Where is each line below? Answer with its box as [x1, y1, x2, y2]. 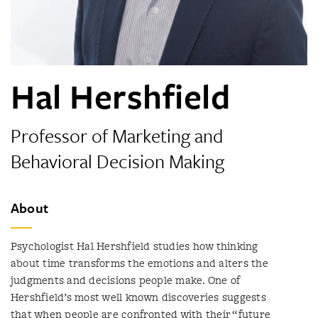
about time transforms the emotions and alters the [11, 256, 268, 270]
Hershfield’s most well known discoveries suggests [11, 290, 266, 305]
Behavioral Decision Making [11, 148, 224, 175]
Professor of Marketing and [11, 122, 223, 149]
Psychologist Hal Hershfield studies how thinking [11, 238, 258, 253]
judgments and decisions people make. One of [11, 273, 240, 287]
